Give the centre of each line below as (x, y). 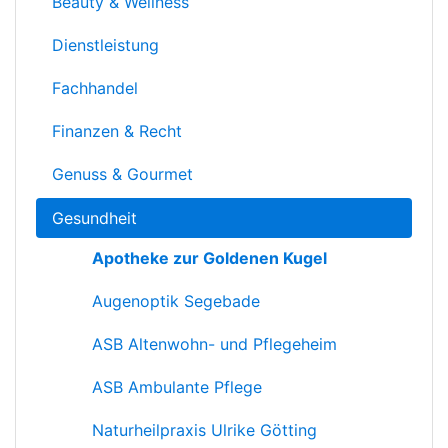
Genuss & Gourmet (122, 174)
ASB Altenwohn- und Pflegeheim (214, 343)
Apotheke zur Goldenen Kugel (209, 257)
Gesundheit (94, 217)
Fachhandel (95, 87)
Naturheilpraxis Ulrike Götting (204, 430)
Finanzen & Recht (117, 131)
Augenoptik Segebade (176, 300)
